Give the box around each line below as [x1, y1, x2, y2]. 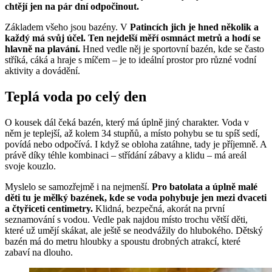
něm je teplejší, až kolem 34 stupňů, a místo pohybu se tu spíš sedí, [5, 128, 260, 139]
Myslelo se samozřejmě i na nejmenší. [5, 182, 152, 192]
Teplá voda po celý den [5, 89, 146, 105]
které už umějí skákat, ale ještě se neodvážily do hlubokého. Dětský [5, 225, 263, 236]
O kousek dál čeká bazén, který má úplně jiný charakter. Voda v [5, 117, 249, 128]
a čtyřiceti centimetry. [5, 203, 93, 214]
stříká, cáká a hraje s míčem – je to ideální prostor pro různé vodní [5, 55, 256, 66]
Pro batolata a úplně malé [152, 182, 257, 192]
